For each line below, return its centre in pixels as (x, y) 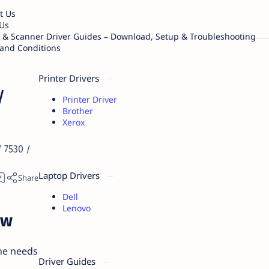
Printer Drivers (70, 78)
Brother (77, 111)
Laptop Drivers (70, 175)
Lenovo (76, 208)
